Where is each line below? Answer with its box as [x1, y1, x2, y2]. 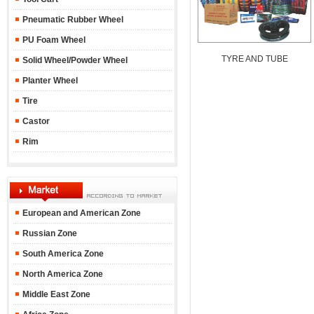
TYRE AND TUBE [221, 54, 288, 64]
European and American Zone [22, 208, 141, 218]
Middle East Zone [20, 289, 90, 299]
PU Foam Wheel [20, 35, 86, 45]
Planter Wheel [20, 76, 78, 86]
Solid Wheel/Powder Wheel [20, 55, 128, 65]
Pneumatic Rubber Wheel [20, 15, 123, 25]
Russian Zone [20, 228, 77, 238]
